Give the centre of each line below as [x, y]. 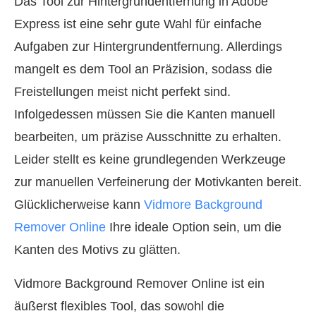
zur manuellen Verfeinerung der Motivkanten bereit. [158, 182]
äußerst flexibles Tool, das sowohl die [119, 306]
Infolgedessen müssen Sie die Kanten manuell [145, 115]
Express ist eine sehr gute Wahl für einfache [138, 24]
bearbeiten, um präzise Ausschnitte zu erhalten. [148, 137]
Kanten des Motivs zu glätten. [97, 250]
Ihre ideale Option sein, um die [194, 227]
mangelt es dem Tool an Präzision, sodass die [143, 69]
